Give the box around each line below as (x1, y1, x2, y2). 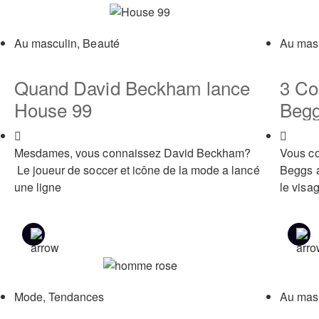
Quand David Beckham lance (14, 74, 251, 101)
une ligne (14, 179, 62, 196)
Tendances (48, 288, 105, 305)
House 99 (14, 96, 93, 123)
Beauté (83, 35, 120, 52)
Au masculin (14, 35, 78, 52)
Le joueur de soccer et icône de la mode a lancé (14, 162, 260, 179)
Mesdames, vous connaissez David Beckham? (14, 145, 251, 162)
